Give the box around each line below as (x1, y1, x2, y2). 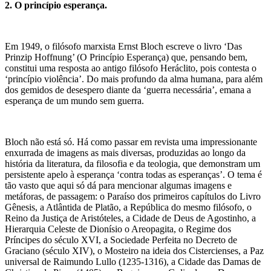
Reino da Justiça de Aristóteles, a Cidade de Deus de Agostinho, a (5, 212, 256, 223)
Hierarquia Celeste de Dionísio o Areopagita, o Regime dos (5, 223, 231, 234)
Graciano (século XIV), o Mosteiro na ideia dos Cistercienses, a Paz (5, 245, 264, 256)
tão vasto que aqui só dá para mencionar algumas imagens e (5, 180, 232, 191)
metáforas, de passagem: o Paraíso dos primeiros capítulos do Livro (5, 191, 261, 201)
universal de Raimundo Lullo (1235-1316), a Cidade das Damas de (5, 256, 261, 267)
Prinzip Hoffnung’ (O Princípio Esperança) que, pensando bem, (5, 51, 247, 62)
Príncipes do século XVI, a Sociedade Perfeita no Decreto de (5, 234, 237, 245)
